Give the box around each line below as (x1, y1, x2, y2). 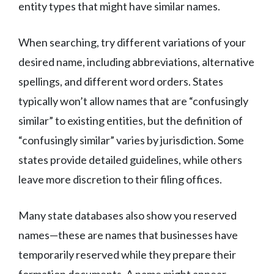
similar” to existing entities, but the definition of (18, 114, 243, 128)
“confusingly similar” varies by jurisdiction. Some (18, 133, 244, 147)
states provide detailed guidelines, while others (18, 153, 242, 167)
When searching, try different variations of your (18, 35, 246, 50)
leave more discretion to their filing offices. (18, 172, 222, 187)
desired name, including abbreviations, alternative (18, 55, 254, 69)
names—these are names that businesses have (18, 228, 238, 242)
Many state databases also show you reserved (18, 209, 237, 223)
